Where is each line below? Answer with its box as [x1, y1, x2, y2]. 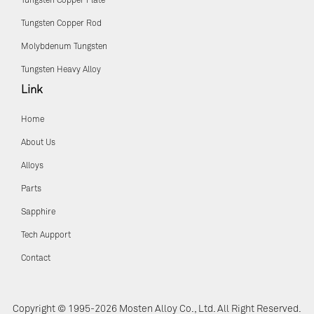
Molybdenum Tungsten [21, 43, 107, 52]
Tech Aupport [21, 231, 71, 240]
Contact [21, 254, 50, 264]
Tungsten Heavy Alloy [21, 66, 101, 75]
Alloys [21, 162, 43, 171]
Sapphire [21, 208, 55, 217]
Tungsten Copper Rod [21, 20, 102, 29]
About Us [21, 139, 55, 148]
